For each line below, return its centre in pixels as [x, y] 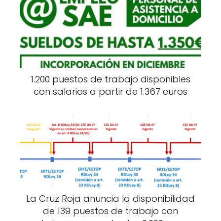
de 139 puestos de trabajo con [110, 211]
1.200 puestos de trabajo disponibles [110, 79]
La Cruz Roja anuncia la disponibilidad [110, 198]
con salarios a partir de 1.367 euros [110, 91]
